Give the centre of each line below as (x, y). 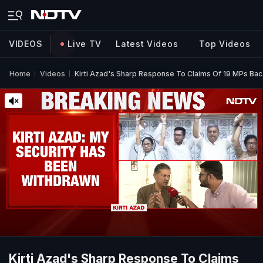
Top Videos (225, 44)
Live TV (85, 44)
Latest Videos (147, 44)
